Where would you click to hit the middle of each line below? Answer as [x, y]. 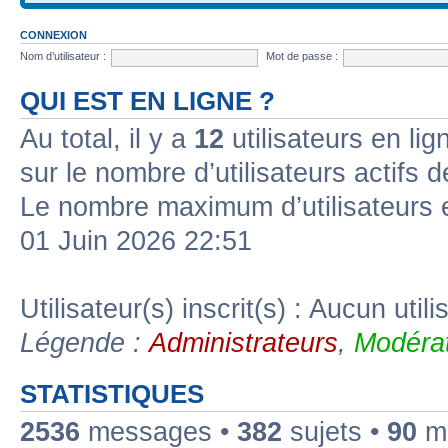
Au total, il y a [107, 138]
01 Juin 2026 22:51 [136, 240]
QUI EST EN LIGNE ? [147, 100]
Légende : [84, 342]
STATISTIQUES [112, 393]
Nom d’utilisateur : [63, 56]
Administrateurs [243, 342]
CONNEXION [53, 34]
